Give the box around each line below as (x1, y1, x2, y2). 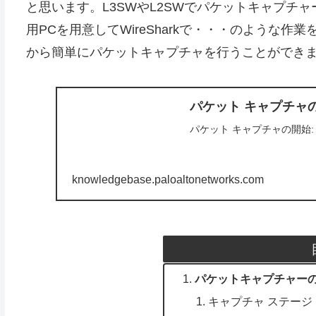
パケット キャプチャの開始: (190, 123, 315, 135)
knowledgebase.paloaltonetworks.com (71, 174, 264, 186)
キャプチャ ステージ (208, 295, 313, 308)
